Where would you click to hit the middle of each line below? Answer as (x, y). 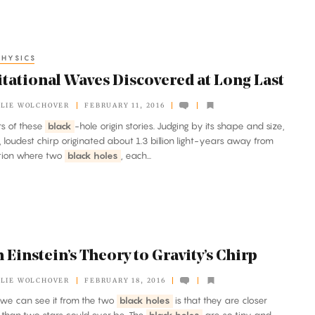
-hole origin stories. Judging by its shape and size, (179, 126)
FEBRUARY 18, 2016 (125, 281)
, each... (136, 155)
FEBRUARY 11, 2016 (125, 105)
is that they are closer (220, 301)
